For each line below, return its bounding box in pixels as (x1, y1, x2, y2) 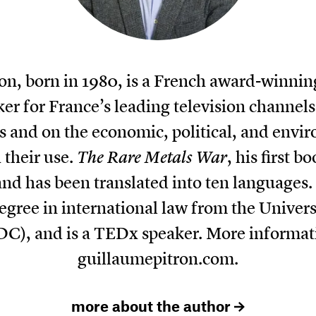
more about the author (71, 296, 235, 315)
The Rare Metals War (76, 146, 227, 168)
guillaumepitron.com (78, 248, 234, 269)
